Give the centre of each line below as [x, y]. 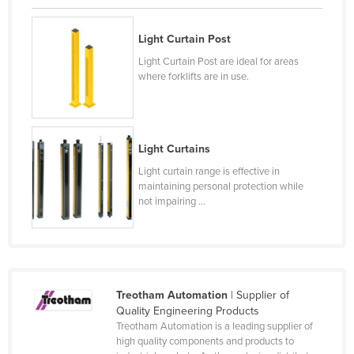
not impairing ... [172, 201]
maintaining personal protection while [221, 186]
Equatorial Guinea [93, 220]
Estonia [67, 270]
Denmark [72, 43]
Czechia [69, 17]
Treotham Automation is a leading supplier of [214, 326]
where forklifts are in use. [194, 77]
